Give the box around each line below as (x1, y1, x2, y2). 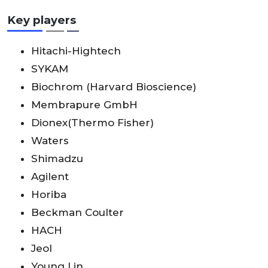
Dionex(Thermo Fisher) (31, 117, 154, 129)
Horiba (31, 188, 66, 201)
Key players (7, 13, 76, 28)
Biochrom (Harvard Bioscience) (31, 81, 196, 93)
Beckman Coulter (31, 206, 124, 219)
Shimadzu (31, 153, 83, 165)
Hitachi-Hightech (31, 45, 121, 57)
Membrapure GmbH (31, 99, 138, 111)
